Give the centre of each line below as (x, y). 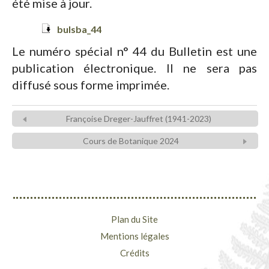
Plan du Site (134, 219)
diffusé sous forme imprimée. (91, 84)
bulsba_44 (79, 29)
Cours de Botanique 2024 (131, 141)
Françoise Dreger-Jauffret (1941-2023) (139, 118)
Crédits (134, 252)
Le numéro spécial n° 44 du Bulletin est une (134, 51)
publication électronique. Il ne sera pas (134, 68)
